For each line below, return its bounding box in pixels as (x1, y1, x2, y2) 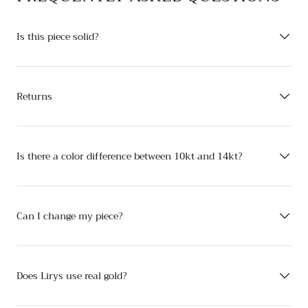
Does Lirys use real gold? (16, 267, 127, 284)
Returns (16, 88, 52, 104)
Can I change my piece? (16, 208, 123, 224)
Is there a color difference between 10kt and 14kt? (16, 148, 243, 164)
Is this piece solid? (16, 28, 99, 45)
